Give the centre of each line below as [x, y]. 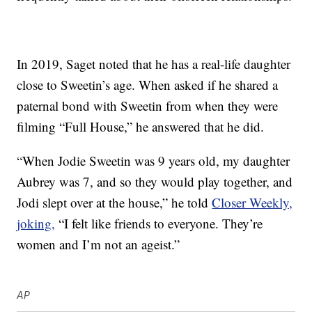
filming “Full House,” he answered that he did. [141, 127]
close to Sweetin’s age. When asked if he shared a [148, 85]
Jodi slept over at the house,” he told [115, 203]
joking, [36, 224]
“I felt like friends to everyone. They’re [159, 224]
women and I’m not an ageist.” [99, 244]
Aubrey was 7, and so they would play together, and [155, 182]
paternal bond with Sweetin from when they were [148, 106]
